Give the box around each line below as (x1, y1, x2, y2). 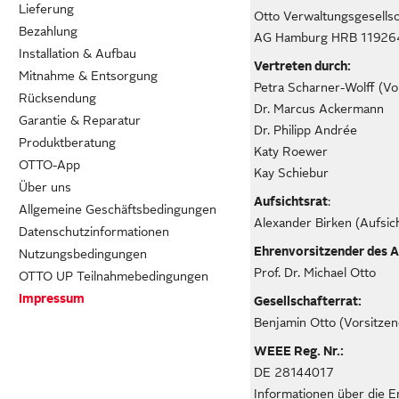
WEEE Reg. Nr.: (254, 344, 345, 358)
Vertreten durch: (254, 59, 352, 73)
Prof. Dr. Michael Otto (254, 265, 377, 280)
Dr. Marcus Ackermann (254, 102, 385, 116)
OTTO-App (19, 158, 80, 172)
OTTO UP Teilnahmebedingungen (19, 269, 208, 283)
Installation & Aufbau (19, 46, 136, 61)
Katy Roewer (254, 144, 329, 159)
